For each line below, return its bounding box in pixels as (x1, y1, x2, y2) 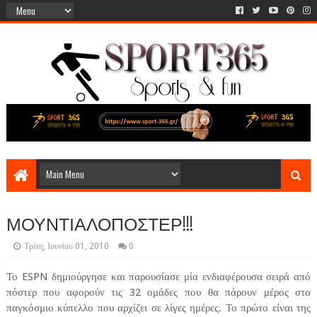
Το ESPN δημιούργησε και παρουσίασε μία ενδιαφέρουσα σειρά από (6, 270, 311, 284)
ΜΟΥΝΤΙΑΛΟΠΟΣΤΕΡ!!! (6, 209, 193, 236)
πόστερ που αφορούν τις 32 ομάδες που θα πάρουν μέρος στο (6, 286, 311, 299)
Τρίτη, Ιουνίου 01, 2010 (23, 241, 109, 252)
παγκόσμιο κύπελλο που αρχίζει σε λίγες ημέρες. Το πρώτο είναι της (6, 301, 311, 315)
